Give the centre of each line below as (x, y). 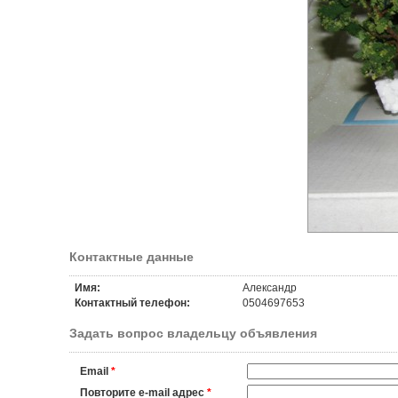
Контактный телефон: (132, 303)
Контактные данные (131, 257)
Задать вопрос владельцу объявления (193, 333)
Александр (269, 288)
